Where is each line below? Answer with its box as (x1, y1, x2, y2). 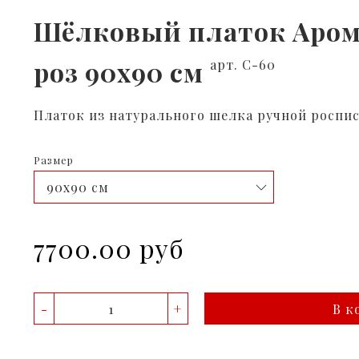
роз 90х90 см (34, 54, 210, 90)
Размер (34, 153, 74, 167)
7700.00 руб (34, 231, 184, 266)
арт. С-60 (210, 56, 276, 74)
